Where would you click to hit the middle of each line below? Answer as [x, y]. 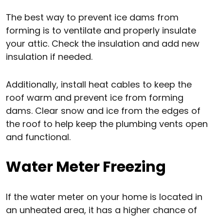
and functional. [38, 137]
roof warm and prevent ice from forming [95, 98]
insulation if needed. [49, 57]
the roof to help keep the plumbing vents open [107, 124]
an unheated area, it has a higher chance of [101, 210]
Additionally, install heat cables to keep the [99, 85]
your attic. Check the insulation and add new [103, 44]
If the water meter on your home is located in [104, 197]
